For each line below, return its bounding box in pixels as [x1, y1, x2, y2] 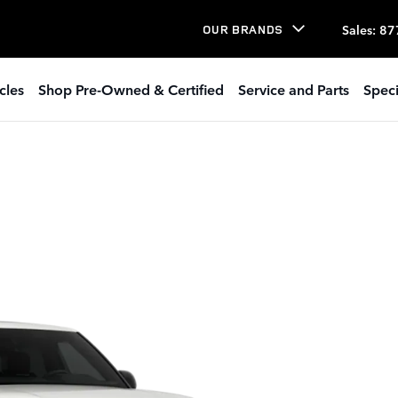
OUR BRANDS [203, 20, 283, 37]
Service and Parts [238, 79, 349, 99]
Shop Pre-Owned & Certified [38, 79, 224, 99]
